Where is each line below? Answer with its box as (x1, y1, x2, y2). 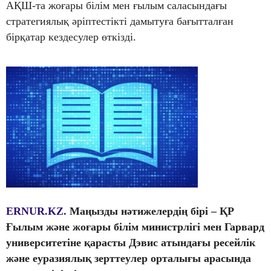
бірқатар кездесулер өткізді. (6, 31, 136, 44)
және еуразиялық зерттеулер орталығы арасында (6, 252, 251, 265)
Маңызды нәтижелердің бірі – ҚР (70, 205, 234, 218)
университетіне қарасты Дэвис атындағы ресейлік (6, 237, 255, 249)
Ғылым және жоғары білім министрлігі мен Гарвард (6, 221, 264, 233)
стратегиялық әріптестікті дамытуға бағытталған (6, 15, 233, 28)
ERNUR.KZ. (6, 205, 67, 218)
